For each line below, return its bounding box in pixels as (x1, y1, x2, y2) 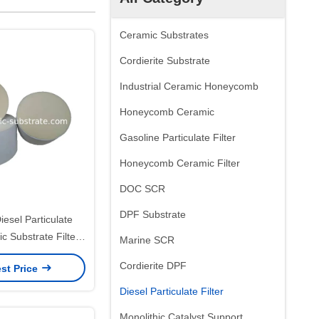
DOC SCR (120, 183, 165, 194)
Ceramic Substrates (120, 29, 209, 41)
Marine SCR (120, 234, 174, 246)
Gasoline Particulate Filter (120, 132, 236, 143)
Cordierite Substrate (120, 55, 210, 66)
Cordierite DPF (120, 260, 187, 271)
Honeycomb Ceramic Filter (120, 157, 240, 169)
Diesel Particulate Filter (120, 286, 224, 297)
